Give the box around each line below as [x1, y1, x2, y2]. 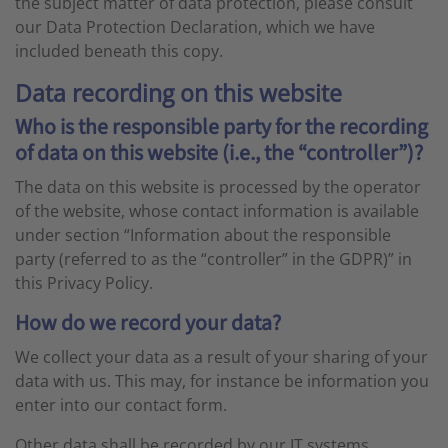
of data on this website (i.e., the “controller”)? [15, 138, 423, 169]
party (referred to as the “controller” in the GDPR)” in [15, 248, 412, 270]
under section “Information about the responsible [15, 224, 391, 246]
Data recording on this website [15, 77, 342, 109]
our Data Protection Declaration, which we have [15, 16, 375, 38]
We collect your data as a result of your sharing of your [15, 346, 428, 368]
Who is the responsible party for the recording [15, 112, 428, 143]
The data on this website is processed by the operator [15, 176, 421, 198]
